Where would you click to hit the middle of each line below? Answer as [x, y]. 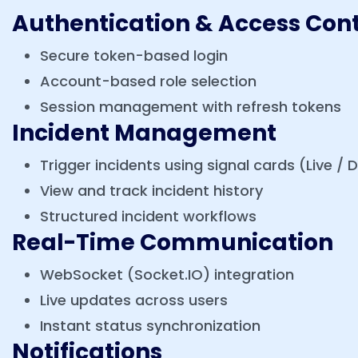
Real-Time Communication [173, 243]
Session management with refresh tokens [191, 107]
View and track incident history [151, 191]
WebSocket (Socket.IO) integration [167, 274]
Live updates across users [134, 300]
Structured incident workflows [148, 216]
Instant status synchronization [150, 326]
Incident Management [144, 133]
